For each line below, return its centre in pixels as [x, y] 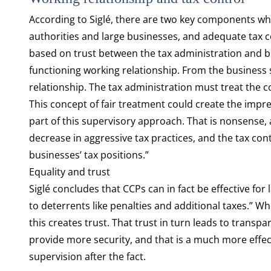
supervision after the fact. [87, 256]
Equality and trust [69, 172]
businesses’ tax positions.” [89, 155]
